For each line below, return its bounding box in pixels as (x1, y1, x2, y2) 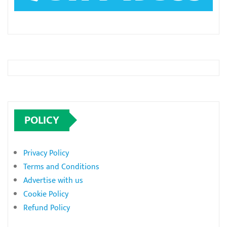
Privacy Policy (23, 146, 69, 160)
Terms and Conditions (23, 160, 99, 174)
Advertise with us (23, 173, 83, 187)
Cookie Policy (23, 187, 68, 201)
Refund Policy (23, 201, 70, 215)
